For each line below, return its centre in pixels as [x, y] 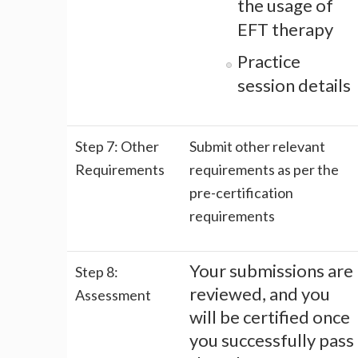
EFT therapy [285, 30]
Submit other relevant [257, 147]
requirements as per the [264, 170]
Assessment [113, 295]
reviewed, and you [260, 294]
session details [294, 86]
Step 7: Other [117, 147]
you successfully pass [272, 340]
